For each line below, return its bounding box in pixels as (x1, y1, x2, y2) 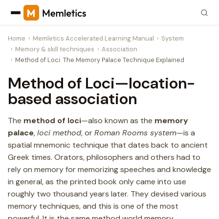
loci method (37, 128, 81, 138)
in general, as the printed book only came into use (8, 176, 186, 187)
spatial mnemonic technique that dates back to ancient (8, 140, 208, 150)
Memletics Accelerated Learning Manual (33, 34, 154, 43)
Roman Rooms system (94, 128, 176, 138)
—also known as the (81, 115, 154, 126)
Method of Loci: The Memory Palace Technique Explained (15, 56, 185, 64)
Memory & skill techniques (15, 45, 95, 53)
